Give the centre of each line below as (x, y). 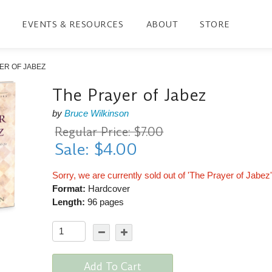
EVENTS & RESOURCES (73, 24)
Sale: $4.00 (96, 149)
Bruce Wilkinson (97, 113)
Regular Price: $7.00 (109, 132)
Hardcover (108, 188)
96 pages (105, 202)
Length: (69, 202)
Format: (69, 188)
